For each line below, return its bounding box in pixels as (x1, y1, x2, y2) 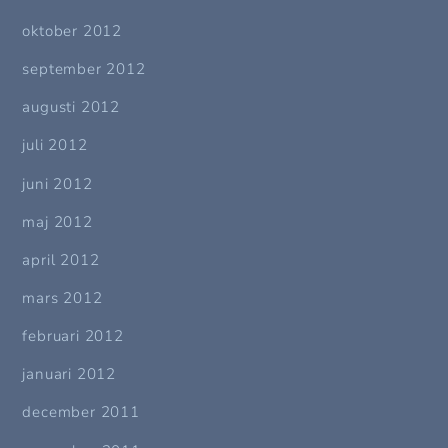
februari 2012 (22, 326, 124, 347)
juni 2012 (22, 173, 93, 194)
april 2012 (22, 249, 100, 270)
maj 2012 (22, 211, 93, 232)
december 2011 (22, 402, 140, 423)
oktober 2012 (22, 20, 123, 41)
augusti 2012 (22, 97, 121, 118)
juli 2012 (22, 135, 88, 156)
